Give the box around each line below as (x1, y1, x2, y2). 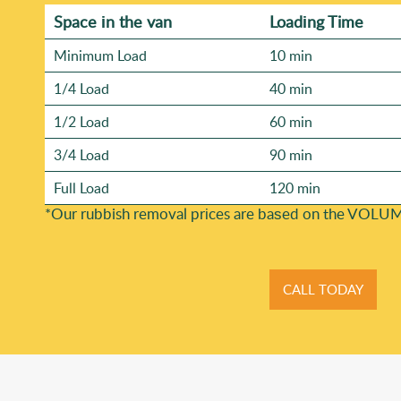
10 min (269, 46, 312, 66)
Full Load (54, 178, 109, 199)
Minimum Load (54, 46, 147, 66)
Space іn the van (54, 11, 172, 33)
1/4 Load (54, 79, 109, 99)
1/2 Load (54, 112, 109, 132)
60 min (269, 112, 312, 132)
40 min (269, 79, 312, 99)
